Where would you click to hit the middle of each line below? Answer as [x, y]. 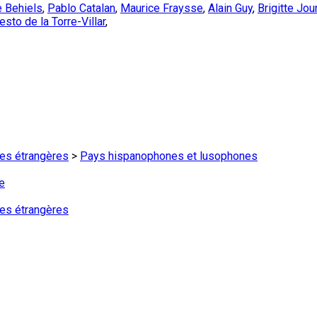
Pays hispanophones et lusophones [169, 156]
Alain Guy [230, 8]
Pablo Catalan [81, 8]
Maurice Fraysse [162, 8]
